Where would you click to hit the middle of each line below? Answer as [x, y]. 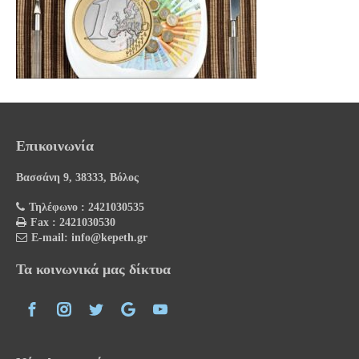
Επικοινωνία [55, 146]
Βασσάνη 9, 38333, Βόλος [77, 178]
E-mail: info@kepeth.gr [89, 238]
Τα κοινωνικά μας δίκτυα [93, 270]
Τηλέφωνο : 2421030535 [87, 208]
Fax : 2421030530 [73, 223]
